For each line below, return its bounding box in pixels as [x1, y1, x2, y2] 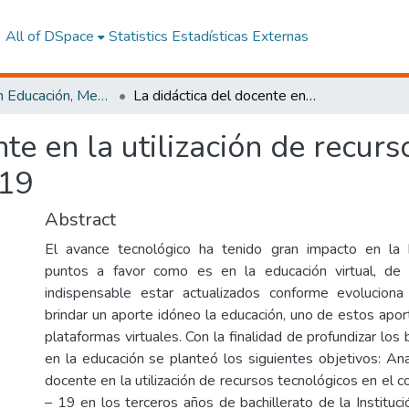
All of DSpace [5, 26, 94, 47]
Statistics [108, 26, 168, 47]
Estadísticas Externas [171, 26, 309, 47]
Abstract [45, 207, 116, 232]
